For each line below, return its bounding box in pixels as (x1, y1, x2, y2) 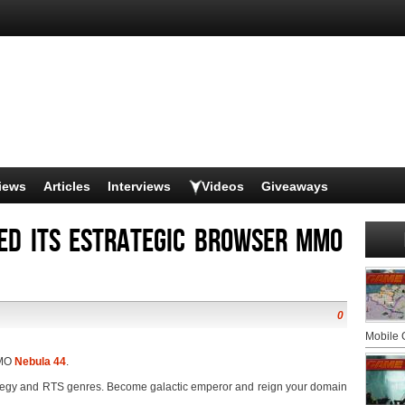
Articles (43, 179, 90, 193)
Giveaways (261, 179, 328, 193)
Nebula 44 (14, 355, 66, 368)
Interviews (108, 179, 171, 193)
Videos (202, 179, 244, 193)
